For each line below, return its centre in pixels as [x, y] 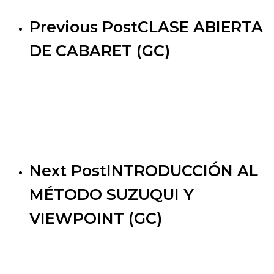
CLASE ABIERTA [200, 27]
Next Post [68, 170]
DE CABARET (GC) [100, 51]
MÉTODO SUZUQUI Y [112, 194]
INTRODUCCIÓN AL [182, 170]
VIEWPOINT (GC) [96, 218]
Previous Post [83, 27]
